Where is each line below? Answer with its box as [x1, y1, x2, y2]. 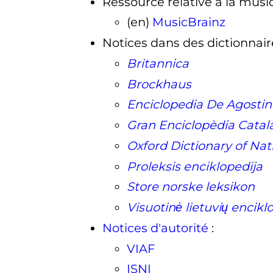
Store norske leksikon [126, 179, 255, 194]
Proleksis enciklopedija [126, 158, 263, 174]
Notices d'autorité [102, 220, 208, 235]
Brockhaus [126, 76, 191, 91]
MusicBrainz [152, 15, 225, 30]
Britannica [126, 55, 189, 71]
